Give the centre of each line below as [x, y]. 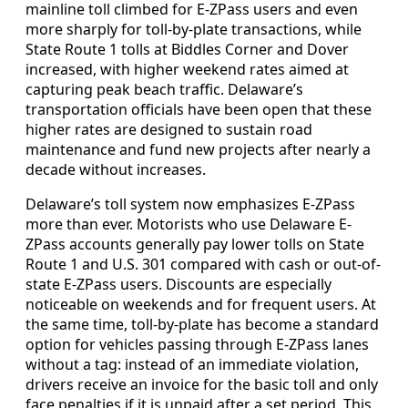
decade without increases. [116, 170]
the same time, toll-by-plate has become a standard [202, 325]
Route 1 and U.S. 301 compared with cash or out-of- [203, 265]
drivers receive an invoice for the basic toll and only [202, 385]
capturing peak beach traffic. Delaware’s [164, 90]
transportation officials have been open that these [199, 110]
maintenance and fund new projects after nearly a [198, 150]
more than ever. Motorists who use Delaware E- [189, 224]
